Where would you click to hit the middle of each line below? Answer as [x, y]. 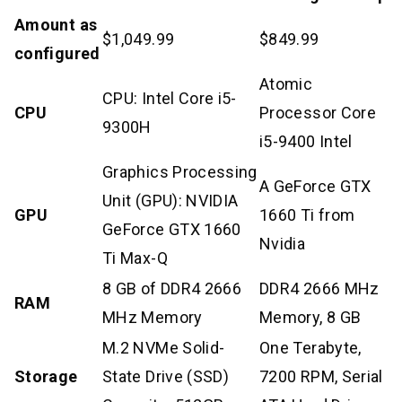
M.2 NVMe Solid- [164, 347]
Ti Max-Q [135, 258]
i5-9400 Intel [306, 141]
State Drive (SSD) [166, 376]
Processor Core [318, 112]
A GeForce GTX [315, 186]
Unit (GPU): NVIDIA [170, 200]
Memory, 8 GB [310, 317]
